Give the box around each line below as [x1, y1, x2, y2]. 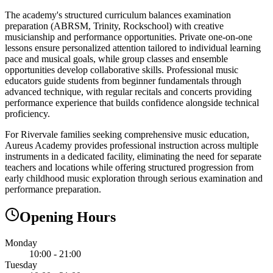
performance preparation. [5, 183, 101, 194]
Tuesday [5, 259, 37, 270]
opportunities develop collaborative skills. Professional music [5, 64, 238, 75]
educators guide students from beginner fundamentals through [5, 75, 241, 86]
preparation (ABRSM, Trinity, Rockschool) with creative [5, 20, 224, 31]
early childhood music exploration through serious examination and [5, 172, 263, 183]
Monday [5, 237, 37, 248]
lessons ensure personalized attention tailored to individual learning [5, 42, 261, 53]
